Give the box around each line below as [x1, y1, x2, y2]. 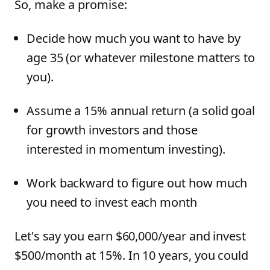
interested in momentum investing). [27, 141, 225, 157]
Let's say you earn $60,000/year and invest [14, 228, 246, 244]
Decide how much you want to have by [27, 30, 240, 46]
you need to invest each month [27, 194, 197, 210]
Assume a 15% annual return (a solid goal [27, 102, 256, 119]
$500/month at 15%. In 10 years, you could [14, 247, 249, 263]
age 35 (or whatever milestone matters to [27, 49, 256, 66]
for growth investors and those [27, 122, 198, 138]
